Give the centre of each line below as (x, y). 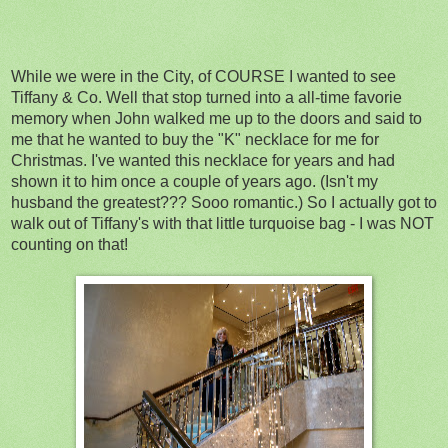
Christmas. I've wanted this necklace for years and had (203, 160)
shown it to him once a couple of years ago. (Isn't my (194, 181)
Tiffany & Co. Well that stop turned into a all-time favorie (206, 97)
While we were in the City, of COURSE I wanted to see (203, 76)
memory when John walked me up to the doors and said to (216, 118)
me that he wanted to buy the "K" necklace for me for (195, 139)
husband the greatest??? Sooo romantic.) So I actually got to (224, 202)
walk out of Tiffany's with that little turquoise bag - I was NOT (222, 223)
